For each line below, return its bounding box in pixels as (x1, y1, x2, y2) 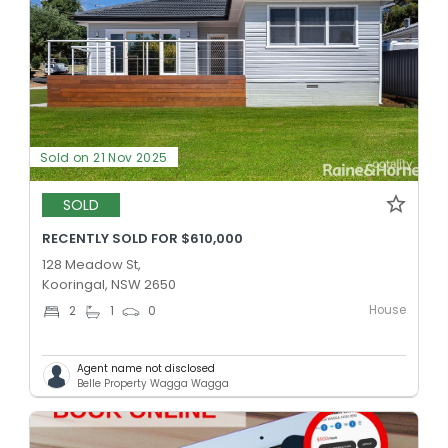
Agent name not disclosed (77, 360, 215, 376)
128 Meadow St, (42, 254, 141, 274)
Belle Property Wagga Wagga (77, 375, 229, 391)
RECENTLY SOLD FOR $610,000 (42, 228, 243, 248)
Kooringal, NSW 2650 (42, 274, 176, 294)
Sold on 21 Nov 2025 (40, 148, 168, 166)
